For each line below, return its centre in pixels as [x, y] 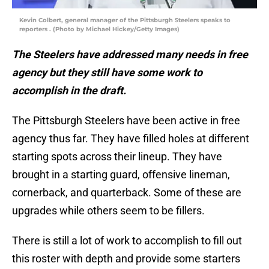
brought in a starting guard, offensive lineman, [121, 175]
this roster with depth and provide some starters [126, 259]
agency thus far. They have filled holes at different [131, 139]
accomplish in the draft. [70, 91]
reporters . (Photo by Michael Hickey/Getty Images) [99, 29]
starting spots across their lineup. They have [117, 157]
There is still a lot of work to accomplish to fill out [127, 241]
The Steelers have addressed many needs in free [130, 55]
